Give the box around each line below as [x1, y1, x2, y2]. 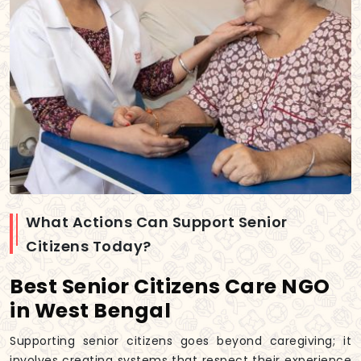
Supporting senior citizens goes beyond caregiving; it [10, 333, 351, 350]
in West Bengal [10, 297, 171, 326]
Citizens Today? [26, 236, 151, 257]
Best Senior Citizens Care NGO [10, 272, 330, 301]
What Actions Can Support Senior [26, 212, 288, 233]
